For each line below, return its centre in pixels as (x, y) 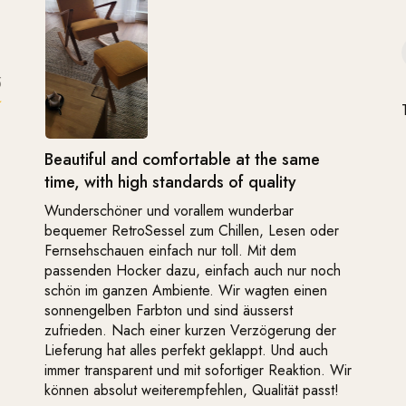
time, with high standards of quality (170, 182)
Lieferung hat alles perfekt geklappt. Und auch (186, 350)
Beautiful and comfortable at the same (182, 159)
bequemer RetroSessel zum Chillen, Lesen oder (192, 230)
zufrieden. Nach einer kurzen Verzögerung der (190, 330)
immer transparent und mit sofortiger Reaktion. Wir (198, 370)
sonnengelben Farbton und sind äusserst (169, 310)
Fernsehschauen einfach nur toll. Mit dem (170, 250)
